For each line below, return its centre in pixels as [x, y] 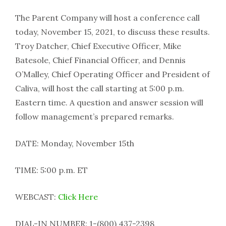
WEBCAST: [37, 196]
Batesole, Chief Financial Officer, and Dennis [100, 60]
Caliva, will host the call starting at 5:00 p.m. [100, 88]
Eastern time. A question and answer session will [109, 102]
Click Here [78, 196]
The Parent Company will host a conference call [107, 17]
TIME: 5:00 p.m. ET [51, 170]
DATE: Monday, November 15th [75, 143]
